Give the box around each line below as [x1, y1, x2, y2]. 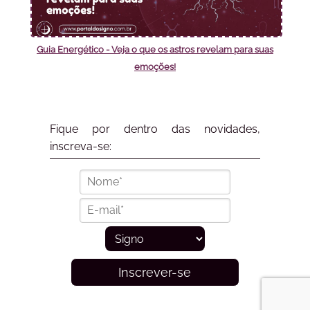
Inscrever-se [118, 265, 192, 280]
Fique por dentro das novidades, [49, 122, 260, 136]
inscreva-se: [49, 139, 111, 153]
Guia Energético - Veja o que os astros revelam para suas [36, 44, 273, 55]
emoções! [134, 62, 176, 73]
